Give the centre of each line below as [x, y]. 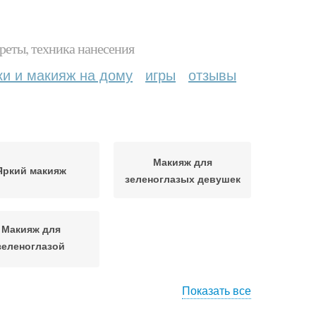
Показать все [217, 290]
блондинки [31, 262]
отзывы [212, 74]
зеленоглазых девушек [182, 178]
